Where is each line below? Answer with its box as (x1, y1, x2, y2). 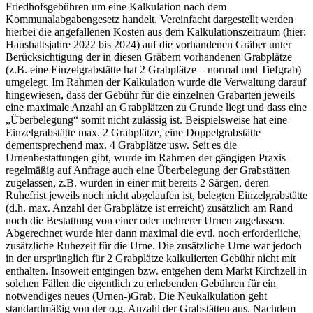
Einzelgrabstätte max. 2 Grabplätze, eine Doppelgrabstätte (6, 126, 261, 138)
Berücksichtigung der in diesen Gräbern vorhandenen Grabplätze (6, 50, 292, 63)
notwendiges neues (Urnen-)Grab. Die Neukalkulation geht (6, 289, 267, 302)
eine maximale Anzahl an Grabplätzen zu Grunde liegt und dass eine (6, 101, 307, 113)
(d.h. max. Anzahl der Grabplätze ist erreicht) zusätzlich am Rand (6, 201, 293, 214)
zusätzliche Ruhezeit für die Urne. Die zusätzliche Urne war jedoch (6, 239, 302, 252)
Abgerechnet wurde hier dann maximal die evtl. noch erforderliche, (6, 226, 301, 239)
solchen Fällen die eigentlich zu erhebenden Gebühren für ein (6, 277, 276, 289)
